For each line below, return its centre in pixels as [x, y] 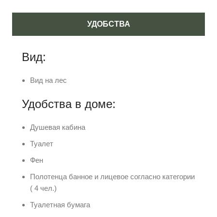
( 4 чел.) [43, 188]
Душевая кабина [58, 127]
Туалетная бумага [60, 205]
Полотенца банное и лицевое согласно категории [112, 177]
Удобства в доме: [69, 104]
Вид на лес [48, 80]
